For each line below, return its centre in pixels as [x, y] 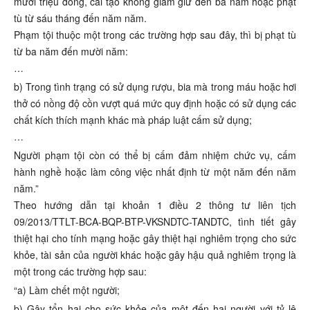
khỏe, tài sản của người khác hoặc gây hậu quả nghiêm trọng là [155, 255]
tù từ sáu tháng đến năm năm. [80, 18]
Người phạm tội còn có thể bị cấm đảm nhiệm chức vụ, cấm [155, 155]
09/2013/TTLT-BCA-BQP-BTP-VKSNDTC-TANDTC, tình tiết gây [155, 222]
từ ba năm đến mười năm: [71, 52]
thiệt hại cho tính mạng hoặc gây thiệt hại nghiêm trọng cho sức [155, 238]
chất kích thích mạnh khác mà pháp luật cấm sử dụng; [133, 120]
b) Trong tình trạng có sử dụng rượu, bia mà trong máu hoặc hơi [155, 87]
